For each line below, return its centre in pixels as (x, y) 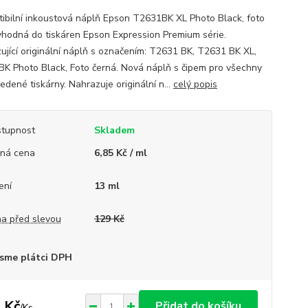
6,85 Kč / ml (120, 153)
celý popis (195, 84)
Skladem (114, 130)
